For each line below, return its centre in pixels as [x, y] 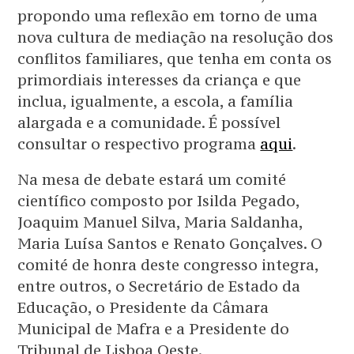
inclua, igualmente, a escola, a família [156, 102]
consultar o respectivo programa [139, 144]
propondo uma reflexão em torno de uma [168, 16]
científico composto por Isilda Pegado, [159, 201]
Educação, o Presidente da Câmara [143, 308]
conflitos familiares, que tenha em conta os [175, 59]
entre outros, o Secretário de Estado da [159, 286]
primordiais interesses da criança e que [160, 80]
